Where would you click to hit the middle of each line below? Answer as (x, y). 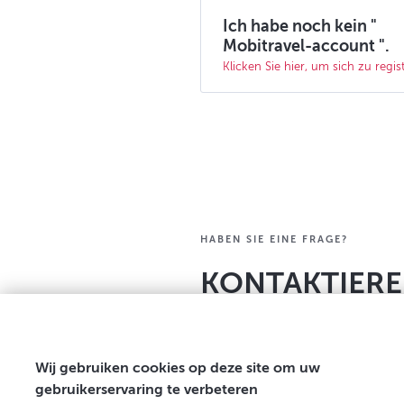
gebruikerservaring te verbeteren (147, 390)
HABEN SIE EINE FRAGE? (274, 239)
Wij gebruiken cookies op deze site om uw (178, 368)
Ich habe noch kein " (300, 26)
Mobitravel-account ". (306, 46)
